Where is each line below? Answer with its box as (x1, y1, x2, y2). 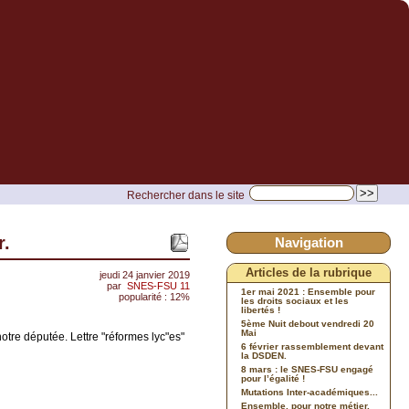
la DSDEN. (241, 351, 287, 361)
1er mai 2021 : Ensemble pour (241, 287, 375, 297)
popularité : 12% (119, 291, 190, 302)
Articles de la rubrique (246, 267, 372, 279)
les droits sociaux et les (241, 296, 349, 306)
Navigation (274, 235, 343, 250)
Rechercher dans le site (127, 189, 245, 202)
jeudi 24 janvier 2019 (100, 269, 190, 280)
